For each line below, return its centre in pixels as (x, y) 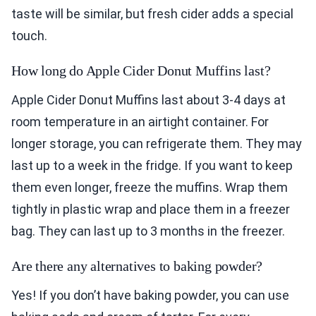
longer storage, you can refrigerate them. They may (157, 144)
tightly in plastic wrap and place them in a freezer (151, 209)
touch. (29, 36)
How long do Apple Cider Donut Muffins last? (141, 71)
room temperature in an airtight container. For (140, 122)
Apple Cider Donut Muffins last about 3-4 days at (148, 100)
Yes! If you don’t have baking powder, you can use (150, 296)
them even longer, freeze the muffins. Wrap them (150, 188)
